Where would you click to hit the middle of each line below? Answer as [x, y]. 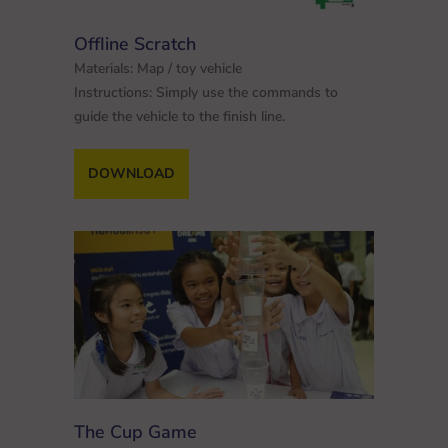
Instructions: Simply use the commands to [206, 92]
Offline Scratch [135, 43]
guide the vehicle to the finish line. [179, 116]
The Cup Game [135, 432]
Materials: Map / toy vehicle [158, 68]
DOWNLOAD [131, 173]
